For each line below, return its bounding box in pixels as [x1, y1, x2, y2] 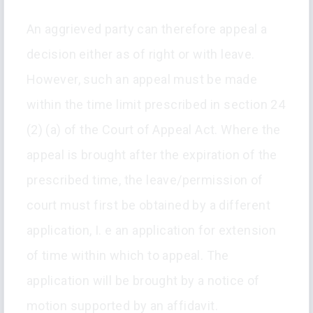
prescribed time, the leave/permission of [26, 173, 263, 188]
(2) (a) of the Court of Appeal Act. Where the [26, 122, 281, 138]
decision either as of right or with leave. [26, 47, 255, 62]
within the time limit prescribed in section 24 [26, 97, 286, 112]
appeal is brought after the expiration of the [26, 147, 277, 163]
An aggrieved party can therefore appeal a [26, 22, 268, 37]
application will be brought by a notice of [26, 273, 260, 289]
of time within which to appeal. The [26, 248, 229, 263]
